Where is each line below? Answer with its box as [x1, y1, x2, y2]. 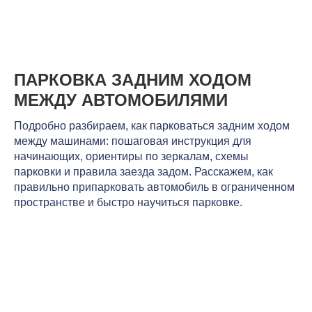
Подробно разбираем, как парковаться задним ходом [14, 120, 290, 132]
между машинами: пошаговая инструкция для [14, 135, 251, 148]
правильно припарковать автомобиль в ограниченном [14, 181, 295, 194]
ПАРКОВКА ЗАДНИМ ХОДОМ [14, 70, 251, 90]
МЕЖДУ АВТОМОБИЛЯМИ [14, 91, 228, 110]
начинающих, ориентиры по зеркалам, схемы [14, 150, 249, 163]
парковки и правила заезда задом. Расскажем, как [14, 166, 273, 178]
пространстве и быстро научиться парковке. [14, 196, 242, 209]
